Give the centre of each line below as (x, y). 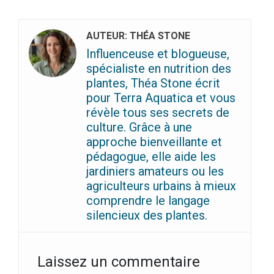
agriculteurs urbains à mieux (161, 186)
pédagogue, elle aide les (151, 157)
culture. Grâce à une (139, 128)
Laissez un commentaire (119, 262)
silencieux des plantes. (147, 216)
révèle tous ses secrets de (158, 113)
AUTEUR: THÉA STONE (138, 36)
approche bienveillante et (154, 142)
